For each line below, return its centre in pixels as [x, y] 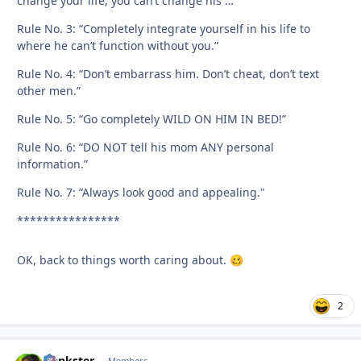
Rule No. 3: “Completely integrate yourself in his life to [164, 29]
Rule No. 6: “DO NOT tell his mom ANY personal [145, 147]
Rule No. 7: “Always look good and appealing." [141, 193]
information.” [52, 164]
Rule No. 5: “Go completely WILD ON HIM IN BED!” [151, 119]
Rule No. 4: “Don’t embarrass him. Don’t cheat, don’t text [168, 74]
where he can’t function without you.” [118, 46]
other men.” [49, 91]
